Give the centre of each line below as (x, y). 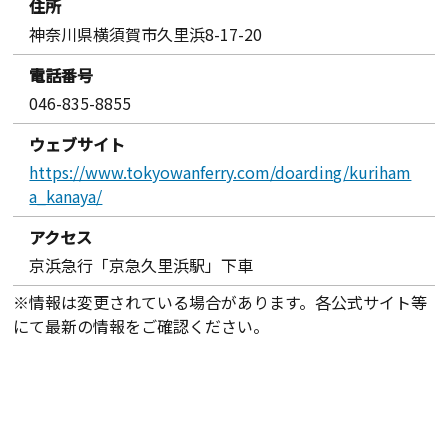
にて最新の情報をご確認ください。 (141, 325)
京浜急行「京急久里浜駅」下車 (141, 264)
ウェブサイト (77, 143)
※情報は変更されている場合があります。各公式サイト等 (220, 301)
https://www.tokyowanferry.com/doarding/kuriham (220, 171)
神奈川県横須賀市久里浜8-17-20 (146, 33)
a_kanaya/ (66, 195)
